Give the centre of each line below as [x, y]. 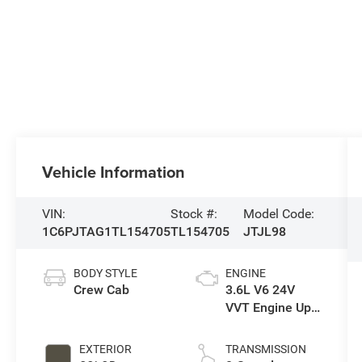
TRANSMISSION [265, 349]
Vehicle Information [114, 172]
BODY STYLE [106, 274]
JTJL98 [264, 232]
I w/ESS [248, 326]
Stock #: [194, 214]
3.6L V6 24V [260, 290]
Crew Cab [102, 290]
